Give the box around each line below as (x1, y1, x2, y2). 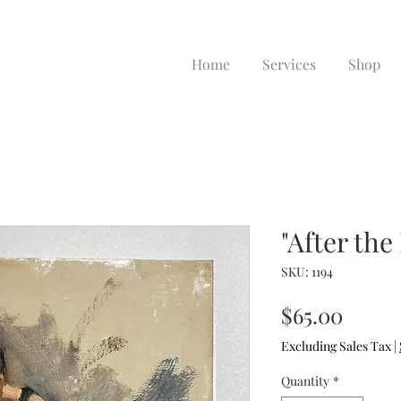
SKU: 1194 (281, 263, 333, 280)
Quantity (281, 372, 329, 389)
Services (262, 55, 316, 73)
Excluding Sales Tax (281, 337, 391, 354)
